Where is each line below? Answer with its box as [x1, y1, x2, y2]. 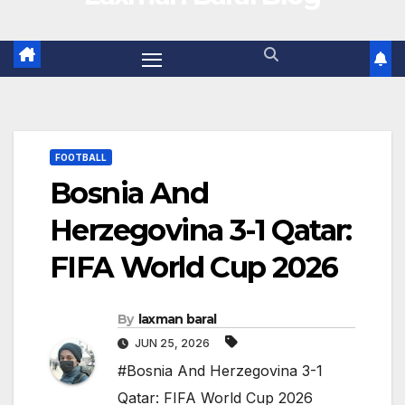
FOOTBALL [55, 152, 107, 164]
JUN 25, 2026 [132, 336, 212, 351]
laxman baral [137, 311, 217, 328]
